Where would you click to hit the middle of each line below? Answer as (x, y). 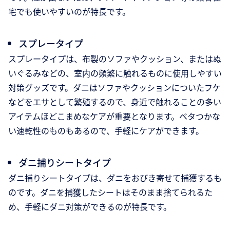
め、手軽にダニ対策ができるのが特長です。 (90, 207)
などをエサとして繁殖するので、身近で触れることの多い (115, 102)
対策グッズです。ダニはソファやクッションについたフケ (114, 88)
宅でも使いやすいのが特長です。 (69, 12)
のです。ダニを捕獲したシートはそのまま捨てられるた (110, 192)
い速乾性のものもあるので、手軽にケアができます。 (106, 131)
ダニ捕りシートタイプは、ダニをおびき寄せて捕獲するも (115, 178)
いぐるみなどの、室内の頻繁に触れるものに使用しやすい (115, 73)
